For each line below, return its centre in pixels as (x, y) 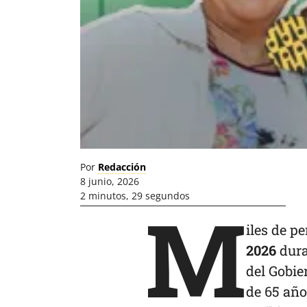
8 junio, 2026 (110, 182)
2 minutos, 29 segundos (135, 196)
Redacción (122, 167)
